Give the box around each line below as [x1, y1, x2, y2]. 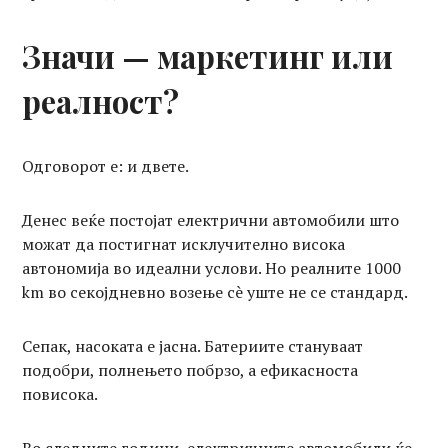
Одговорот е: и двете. [22, 154, 190, 177]
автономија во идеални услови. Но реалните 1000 [22, 256, 402, 279]
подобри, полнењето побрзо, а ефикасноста [22, 358, 359, 381]
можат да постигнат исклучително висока [22, 232, 346, 255]
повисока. [22, 382, 99, 405]
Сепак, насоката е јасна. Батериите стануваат [22, 334, 364, 357]
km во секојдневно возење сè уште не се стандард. [22, 280, 409, 303]
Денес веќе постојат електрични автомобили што [22, 208, 400, 231]
